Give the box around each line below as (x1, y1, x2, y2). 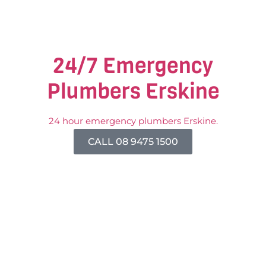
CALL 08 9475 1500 (88, 135, 178, 147)
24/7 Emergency (53, 50, 213, 80)
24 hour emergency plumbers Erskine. (48, 115, 218, 126)
